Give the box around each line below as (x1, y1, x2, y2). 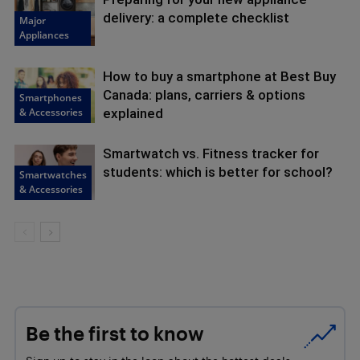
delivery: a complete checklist (103, 10, 289, 26)
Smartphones (19, 90, 82, 104)
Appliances (19, 27, 69, 42)
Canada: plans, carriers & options (103, 87, 305, 103)
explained (103, 105, 163, 121)
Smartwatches (19, 167, 87, 182)
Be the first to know (26, 322, 204, 345)
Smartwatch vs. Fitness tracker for (103, 145, 319, 162)
